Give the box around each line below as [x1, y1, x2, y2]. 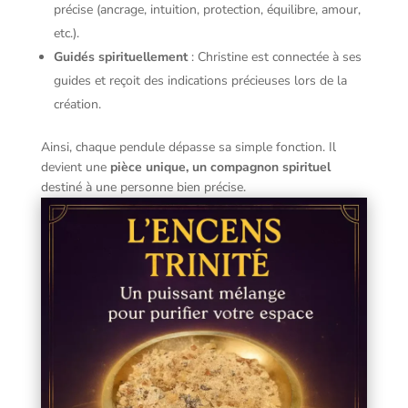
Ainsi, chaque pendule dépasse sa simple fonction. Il [40, 138, 336, 157]
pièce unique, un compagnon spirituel [109, 158, 331, 177]
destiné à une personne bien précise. [40, 178, 246, 197]
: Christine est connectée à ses [187, 48, 362, 66]
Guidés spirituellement [53, 48, 188, 66]
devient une [40, 158, 110, 177]
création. [53, 96, 101, 114]
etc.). [53, 25, 79, 43]
